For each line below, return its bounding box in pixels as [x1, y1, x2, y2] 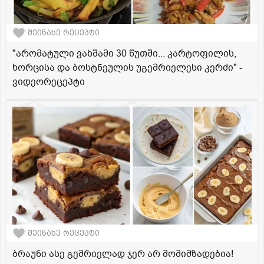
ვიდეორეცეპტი [12, 75, 85, 88]
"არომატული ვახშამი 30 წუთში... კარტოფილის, [12, 47, 236, 60]
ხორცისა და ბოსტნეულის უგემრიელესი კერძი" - [12, 61, 242, 74]
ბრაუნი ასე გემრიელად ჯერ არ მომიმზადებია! [12, 247, 233, 260]
